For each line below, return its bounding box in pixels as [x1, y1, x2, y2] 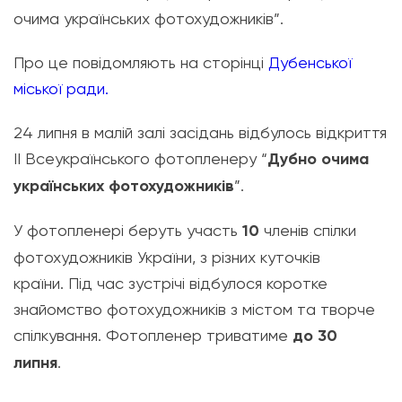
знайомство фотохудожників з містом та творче [13, 300, 375, 319]
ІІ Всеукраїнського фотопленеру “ [13, 149, 267, 168]
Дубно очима [267, 149, 369, 169]
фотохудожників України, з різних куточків [13, 248, 320, 267]
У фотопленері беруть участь [13, 221, 242, 240]
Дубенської [264, 53, 352, 72]
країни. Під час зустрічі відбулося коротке [13, 274, 328, 293]
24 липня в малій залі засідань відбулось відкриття [13, 123, 387, 142]
